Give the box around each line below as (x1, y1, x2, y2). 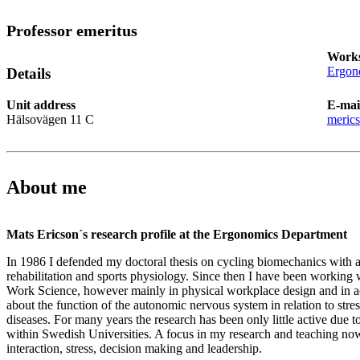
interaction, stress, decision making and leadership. (6, 341, 262, 355)
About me (6, 176, 87, 198)
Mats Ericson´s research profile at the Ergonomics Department (6, 227, 347, 241)
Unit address (6, 97, 76, 112)
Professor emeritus (6, 22, 137, 40)
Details (6, 65, 51, 83)
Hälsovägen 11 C (6, 112, 94, 126)
